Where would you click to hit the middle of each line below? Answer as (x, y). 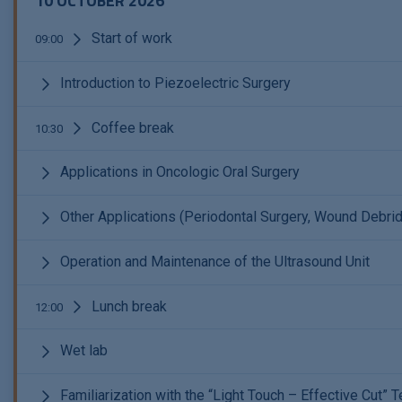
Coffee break (131, 127)
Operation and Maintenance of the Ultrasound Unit (213, 261)
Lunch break (127, 306)
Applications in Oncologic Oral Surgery (178, 172)
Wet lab (82, 351)
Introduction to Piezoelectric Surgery (174, 83)
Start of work (130, 38)
